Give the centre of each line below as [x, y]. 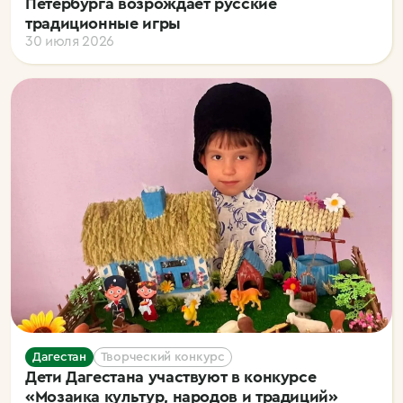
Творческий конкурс [162, 357]
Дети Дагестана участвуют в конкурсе [171, 376]
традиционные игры [103, 23]
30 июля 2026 [70, 41]
